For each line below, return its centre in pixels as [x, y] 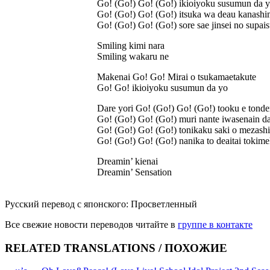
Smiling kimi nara [131, 45]
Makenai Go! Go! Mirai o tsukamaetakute [177, 77]
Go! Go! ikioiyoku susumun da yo [162, 87]
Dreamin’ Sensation [134, 172]
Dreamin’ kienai [127, 161]
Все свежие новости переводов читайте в [91, 224]
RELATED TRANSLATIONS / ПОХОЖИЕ [116, 248]
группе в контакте [215, 224]
